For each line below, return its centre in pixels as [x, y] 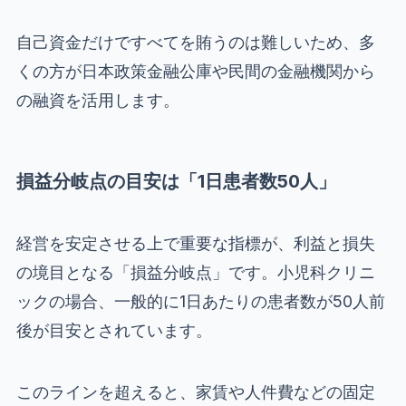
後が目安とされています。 [114, 330]
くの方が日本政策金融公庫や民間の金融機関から [195, 72]
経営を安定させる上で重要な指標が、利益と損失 [195, 243]
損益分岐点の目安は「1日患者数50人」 [176, 181]
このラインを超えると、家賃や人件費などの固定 [195, 391]
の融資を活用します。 [97, 101]
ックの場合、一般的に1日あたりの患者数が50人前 [200, 301]
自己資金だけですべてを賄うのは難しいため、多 [195, 43]
